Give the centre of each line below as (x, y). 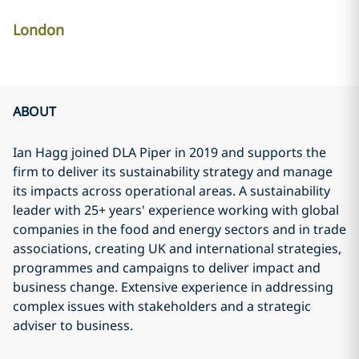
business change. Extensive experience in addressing (173, 287)
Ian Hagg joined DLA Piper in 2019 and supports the (169, 152)
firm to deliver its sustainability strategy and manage (173, 171)
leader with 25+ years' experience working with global (176, 210)
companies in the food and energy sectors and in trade (179, 229)
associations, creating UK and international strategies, (177, 248)
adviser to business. (73, 325)
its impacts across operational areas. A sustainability (171, 191)
